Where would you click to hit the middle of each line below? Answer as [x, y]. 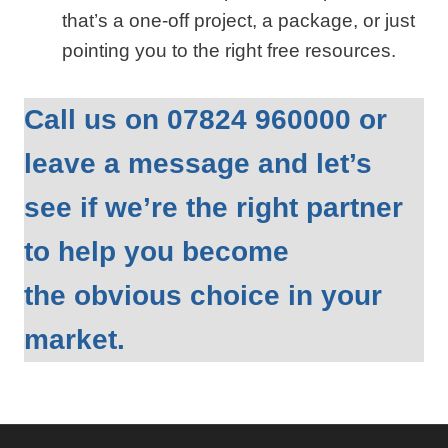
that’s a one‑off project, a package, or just [238, 20]
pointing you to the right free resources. [229, 50]
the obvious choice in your [203, 295]
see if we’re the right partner [213, 207]
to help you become [156, 251]
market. [74, 339]
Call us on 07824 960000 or [205, 119]
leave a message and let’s [198, 163]
